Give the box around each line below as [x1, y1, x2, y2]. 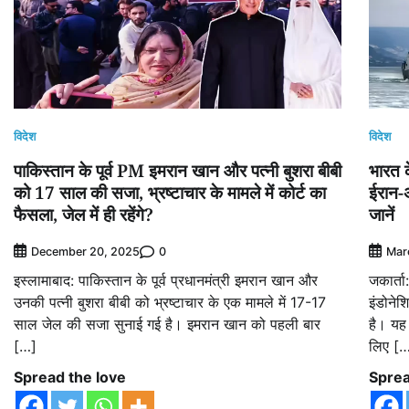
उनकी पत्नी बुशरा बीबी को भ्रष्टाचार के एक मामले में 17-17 [14, 293, 326, 312]
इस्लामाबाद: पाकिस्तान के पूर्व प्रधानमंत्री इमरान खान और [14, 271, 318, 290]
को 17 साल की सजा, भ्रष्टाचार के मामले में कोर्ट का [14, 181, 326, 205]
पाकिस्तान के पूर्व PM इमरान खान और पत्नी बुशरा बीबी [14, 159, 341, 184]
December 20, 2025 [31, 245, 140, 259]
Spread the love [14, 368, 126, 387]
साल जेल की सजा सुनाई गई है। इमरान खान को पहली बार [14, 315, 320, 334]
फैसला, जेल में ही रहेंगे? [14, 203, 153, 227]
